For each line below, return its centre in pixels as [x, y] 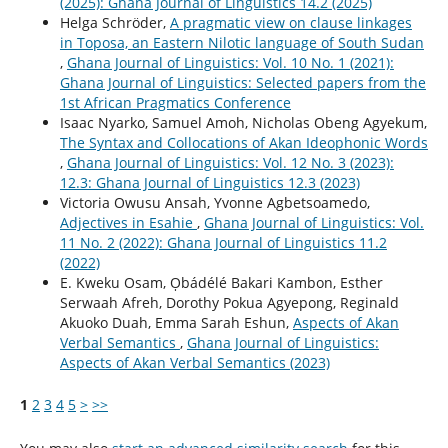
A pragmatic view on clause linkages [290, 22]
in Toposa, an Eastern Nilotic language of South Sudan [241, 42]
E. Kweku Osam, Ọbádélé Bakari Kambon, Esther [221, 282]
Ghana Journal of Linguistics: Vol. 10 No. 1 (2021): [230, 62]
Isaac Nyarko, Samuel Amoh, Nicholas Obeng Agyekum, [243, 122]
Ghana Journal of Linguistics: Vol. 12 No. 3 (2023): [230, 162]
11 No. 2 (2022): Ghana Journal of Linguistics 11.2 [223, 242]
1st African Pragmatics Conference [175, 102]
